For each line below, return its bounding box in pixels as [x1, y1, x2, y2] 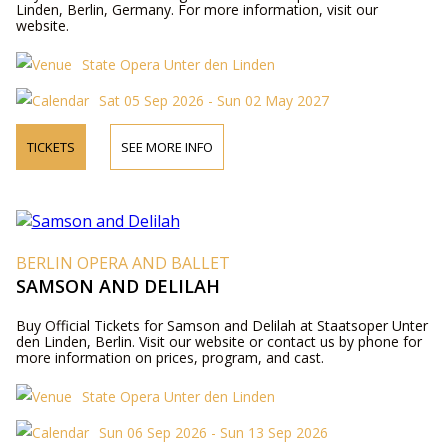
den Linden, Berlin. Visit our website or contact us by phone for [15, 331, 422, 351]
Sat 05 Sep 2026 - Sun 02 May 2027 [98, 90, 329, 110]
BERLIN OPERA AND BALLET [15, 251, 230, 274]
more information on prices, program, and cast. [15, 347, 324, 367]
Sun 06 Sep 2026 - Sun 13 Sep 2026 [98, 422, 328, 442]
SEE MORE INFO [120, 137, 213, 156]
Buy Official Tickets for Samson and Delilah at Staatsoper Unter [15, 315, 428, 335]
